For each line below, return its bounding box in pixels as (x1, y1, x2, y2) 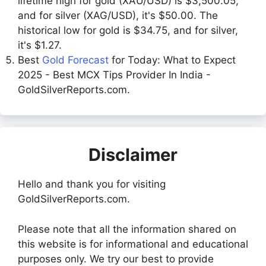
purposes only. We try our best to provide (18, 252, 214, 265)
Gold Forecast (42, 54, 109, 66)
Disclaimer (88, 144, 178, 166)
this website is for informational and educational (18, 237, 248, 250)
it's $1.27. (18, 39, 62, 52)
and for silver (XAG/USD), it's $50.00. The (18, 9, 218, 22)
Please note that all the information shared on (18, 223, 236, 235)
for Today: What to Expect (109, 54, 236, 66)
